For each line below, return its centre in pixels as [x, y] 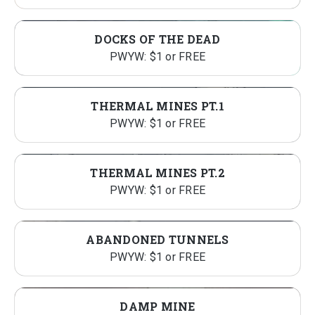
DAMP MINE [157, 306]
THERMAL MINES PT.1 [157, 106]
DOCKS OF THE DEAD [157, 39]
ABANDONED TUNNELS [157, 239]
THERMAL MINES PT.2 [157, 173]
